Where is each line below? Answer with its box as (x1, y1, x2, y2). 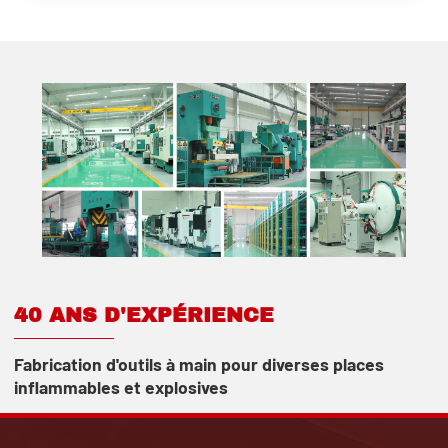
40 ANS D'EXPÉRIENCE (14, 303, 274, 326)
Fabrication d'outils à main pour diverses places (14, 352, 384, 375)
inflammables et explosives (14, 375, 228, 398)
